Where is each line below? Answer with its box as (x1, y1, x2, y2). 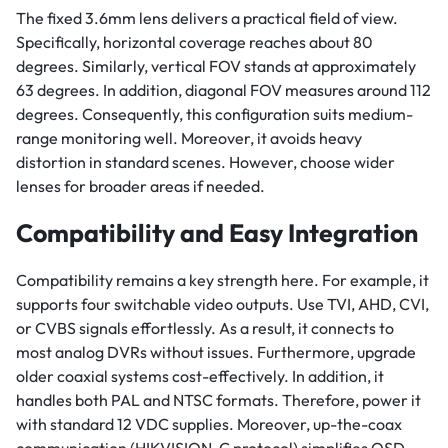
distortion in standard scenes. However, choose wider (16, 152, 395, 173)
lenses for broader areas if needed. (16, 176, 265, 197)
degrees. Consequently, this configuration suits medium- (16, 104, 413, 125)
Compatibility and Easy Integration (16, 217, 418, 250)
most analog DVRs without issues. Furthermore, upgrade (16, 342, 416, 363)
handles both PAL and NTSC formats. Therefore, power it (16, 390, 421, 411)
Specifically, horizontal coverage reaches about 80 (16, 32, 373, 53)
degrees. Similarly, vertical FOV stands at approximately (16, 56, 416, 77)
